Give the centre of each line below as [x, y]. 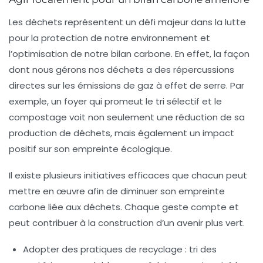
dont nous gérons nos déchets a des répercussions [122, 70]
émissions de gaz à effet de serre [152, 86]
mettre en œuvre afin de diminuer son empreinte [117, 191]
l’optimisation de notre [60, 54]
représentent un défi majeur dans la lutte [154, 22]
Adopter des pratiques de [81, 249]
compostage [38, 117]
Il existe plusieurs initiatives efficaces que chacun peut [128, 176]
